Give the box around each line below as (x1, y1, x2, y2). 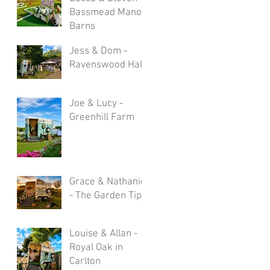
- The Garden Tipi (69, 190, 144, 202)
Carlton (69, 256, 101, 268)
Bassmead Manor (69, 7, 146, 19)
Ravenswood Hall (69, 59, 145, 71)
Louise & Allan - (69, 228, 137, 240)
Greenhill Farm (69, 111, 134, 124)
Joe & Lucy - (69, 98, 123, 110)
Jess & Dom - (69, 45, 127, 57)
